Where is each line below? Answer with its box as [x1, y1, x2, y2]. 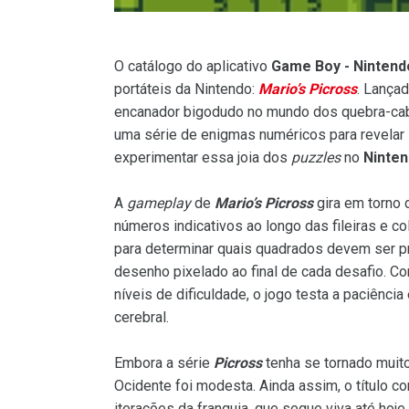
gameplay [127, 194, 191, 212]
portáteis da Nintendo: [114, 80, 258, 98]
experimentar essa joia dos [114, 149, 291, 166]
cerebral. [114, 309, 169, 326]
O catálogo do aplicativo [114, 58, 271, 75]
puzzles [291, 149, 341, 166]
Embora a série [114, 354, 214, 372]
